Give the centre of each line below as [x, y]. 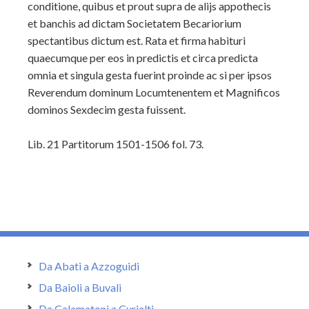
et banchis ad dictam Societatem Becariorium [134, 23]
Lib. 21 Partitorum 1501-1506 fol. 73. [116, 144]
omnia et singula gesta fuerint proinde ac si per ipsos [150, 75]
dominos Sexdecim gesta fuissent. [107, 109]
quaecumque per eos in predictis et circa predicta [143, 58]
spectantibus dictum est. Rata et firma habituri [137, 40]
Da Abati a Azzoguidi [89, 266]
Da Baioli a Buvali [80, 287]
